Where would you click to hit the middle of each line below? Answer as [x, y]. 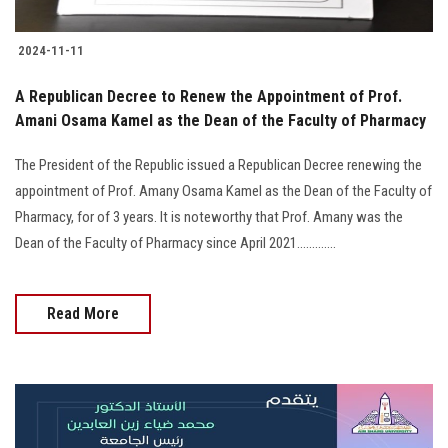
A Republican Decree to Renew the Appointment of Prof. [208, 96]
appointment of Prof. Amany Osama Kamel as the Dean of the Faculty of [223, 190]
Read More [83, 313]
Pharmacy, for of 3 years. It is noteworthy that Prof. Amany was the [209, 216]
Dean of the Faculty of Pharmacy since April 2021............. [175, 242]
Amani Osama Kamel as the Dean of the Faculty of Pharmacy [220, 120]
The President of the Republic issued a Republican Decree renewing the [218, 164]
